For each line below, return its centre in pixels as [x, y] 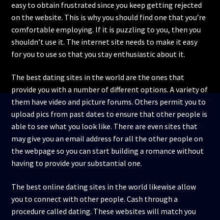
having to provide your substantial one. [76, 163]
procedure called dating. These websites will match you [103, 211]
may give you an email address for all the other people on [107, 139]
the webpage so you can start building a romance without [107, 151]
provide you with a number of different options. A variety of [109, 90]
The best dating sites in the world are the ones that [97, 77]
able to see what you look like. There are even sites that [104, 126]
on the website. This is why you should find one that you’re [108, 17]
